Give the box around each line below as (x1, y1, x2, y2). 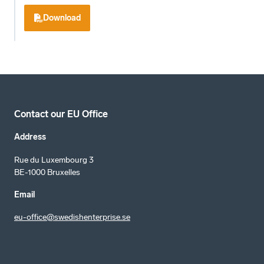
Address (14, 132, 46, 143)
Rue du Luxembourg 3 (14, 154, 94, 165)
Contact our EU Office (14, 108, 108, 120)
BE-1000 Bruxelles (14, 167, 80, 177)
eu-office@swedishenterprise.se (14, 212, 130, 223)
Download (43, 12, 81, 23)
